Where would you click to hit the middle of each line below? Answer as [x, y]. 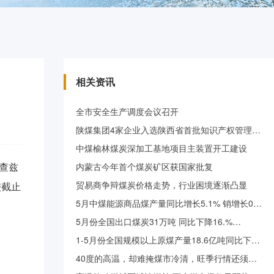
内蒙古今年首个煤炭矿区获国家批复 [144, 166]
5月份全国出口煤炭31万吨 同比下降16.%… [158, 221]
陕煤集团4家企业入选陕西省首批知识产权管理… [168, 130]
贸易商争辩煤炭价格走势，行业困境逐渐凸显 [161, 185]
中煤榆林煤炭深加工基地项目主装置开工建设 [161, 148]
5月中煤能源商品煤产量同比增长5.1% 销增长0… [169, 203]
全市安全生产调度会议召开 [127, 111]
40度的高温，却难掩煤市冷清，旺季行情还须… [166, 258]
